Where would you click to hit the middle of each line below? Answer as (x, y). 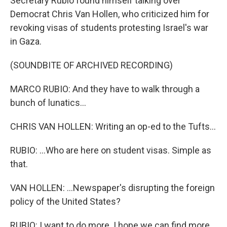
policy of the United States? (65, 201)
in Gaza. (26, 41)
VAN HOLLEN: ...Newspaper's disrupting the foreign (112, 188)
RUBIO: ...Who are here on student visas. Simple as (111, 150)
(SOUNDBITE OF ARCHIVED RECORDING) (91, 65)
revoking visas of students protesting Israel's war (109, 28)
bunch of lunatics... (48, 103)
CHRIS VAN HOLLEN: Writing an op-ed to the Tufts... (113, 126)
